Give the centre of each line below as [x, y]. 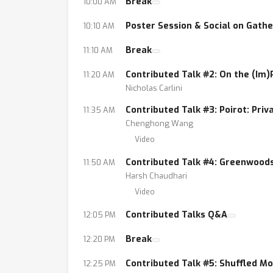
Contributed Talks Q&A [176, 215]
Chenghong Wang [159, 123]
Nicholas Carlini [154, 88]
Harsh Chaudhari [156, 176]
